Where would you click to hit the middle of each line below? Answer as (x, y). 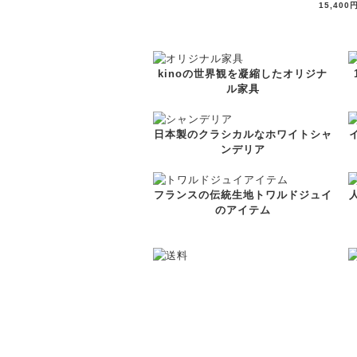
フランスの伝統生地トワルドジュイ (243, 195)
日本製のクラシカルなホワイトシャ (243, 134)
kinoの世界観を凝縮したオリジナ (243, 74)
